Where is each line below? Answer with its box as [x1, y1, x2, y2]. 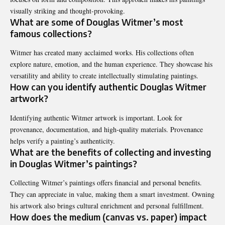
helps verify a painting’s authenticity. [10, 136, 115, 146]
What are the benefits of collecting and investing [10, 146, 211, 158]
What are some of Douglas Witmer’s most [10, 16, 183, 28]
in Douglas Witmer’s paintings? [10, 158, 137, 169]
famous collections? [10, 28, 92, 39]
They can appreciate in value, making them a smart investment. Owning [10, 189, 214, 199]
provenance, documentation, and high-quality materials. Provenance [10, 124, 203, 134]
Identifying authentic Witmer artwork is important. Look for [10, 113, 182, 123]
